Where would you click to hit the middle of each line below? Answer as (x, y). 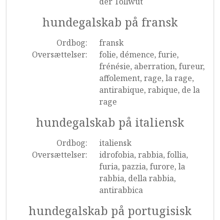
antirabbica (121, 190)
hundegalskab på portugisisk (110, 211)
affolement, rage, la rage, (146, 78)
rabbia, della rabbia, (137, 178)
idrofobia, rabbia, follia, (143, 155)
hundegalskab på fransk (110, 22)
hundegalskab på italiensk (110, 122)
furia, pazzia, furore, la (142, 166)
